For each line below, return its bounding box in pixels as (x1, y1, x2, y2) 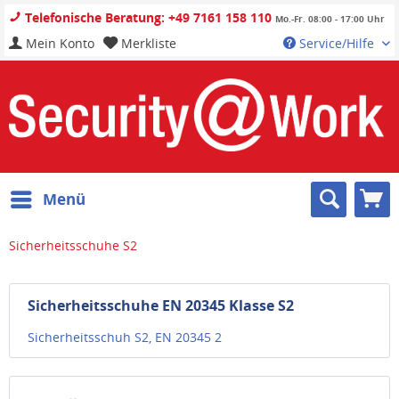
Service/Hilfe (296, 35, 378, 52)
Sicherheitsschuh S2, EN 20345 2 (28, 329, 222, 346)
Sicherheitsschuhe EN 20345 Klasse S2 (28, 296, 294, 316)
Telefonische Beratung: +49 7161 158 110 (21, 9, 272, 26)
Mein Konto (22, 35, 94, 52)
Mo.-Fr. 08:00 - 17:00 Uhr (275, 13, 385, 25)
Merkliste (118, 35, 176, 52)
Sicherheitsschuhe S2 (9, 237, 137, 255)
